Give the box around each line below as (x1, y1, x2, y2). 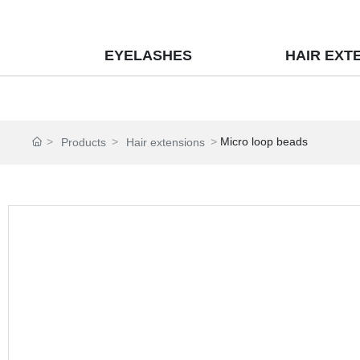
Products (61, 136, 107, 149)
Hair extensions (126, 136, 206, 149)
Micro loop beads (220, 135, 309, 148)
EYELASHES (104, 47, 192, 63)
